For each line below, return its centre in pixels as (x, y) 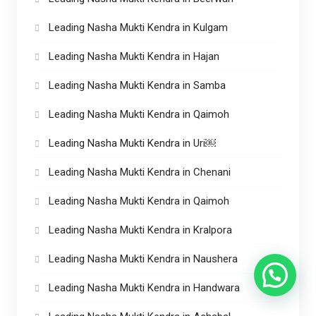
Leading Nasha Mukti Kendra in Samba (137, 85)
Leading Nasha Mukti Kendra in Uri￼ (132, 143)
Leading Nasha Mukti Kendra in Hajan (134, 56)
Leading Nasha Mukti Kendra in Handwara (144, 287)
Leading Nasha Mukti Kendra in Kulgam (138, 27)
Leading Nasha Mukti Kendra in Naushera (143, 259)
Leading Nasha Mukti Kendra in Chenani (139, 172)
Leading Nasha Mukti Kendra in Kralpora (140, 230)
